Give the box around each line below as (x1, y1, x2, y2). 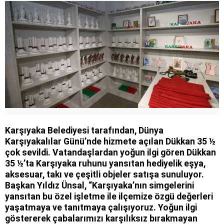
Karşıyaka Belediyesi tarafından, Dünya (5, 125, 163, 135)
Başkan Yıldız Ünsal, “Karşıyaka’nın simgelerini (5, 180, 194, 190)
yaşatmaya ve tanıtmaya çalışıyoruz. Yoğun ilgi (5, 202, 197, 212)
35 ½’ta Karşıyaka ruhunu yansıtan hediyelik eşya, (5, 158, 205, 168)
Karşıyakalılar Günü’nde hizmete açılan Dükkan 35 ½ (5, 136, 215, 146)
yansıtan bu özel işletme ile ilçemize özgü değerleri (5, 191, 213, 201)
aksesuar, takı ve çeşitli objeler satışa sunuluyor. (5, 169, 204, 179)
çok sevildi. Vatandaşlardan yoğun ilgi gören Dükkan (5, 147, 216, 157)
